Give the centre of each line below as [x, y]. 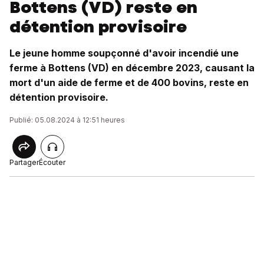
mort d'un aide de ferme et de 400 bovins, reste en [129, 82]
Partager [24, 162]
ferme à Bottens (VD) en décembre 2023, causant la [132, 68]
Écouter [52, 162]
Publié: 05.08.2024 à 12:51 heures [67, 120]
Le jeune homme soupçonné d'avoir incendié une [124, 53]
